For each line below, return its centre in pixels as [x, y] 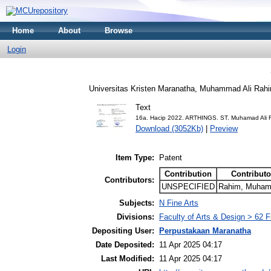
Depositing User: [123, 231]
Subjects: [137, 203]
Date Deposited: [125, 245]
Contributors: [129, 180]
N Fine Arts [179, 203]
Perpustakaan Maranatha [205, 231]
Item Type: [135, 158]
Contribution [188, 174]
